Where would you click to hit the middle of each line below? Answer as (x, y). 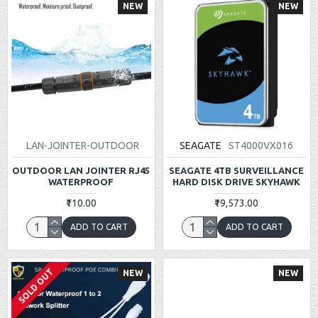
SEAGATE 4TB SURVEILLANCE (237, 170)
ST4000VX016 (261, 145)
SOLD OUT (36, 286)
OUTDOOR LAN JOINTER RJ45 (81, 170)
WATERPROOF (81, 181)
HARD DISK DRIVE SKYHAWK (237, 181)
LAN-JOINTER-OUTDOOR (83, 145)
